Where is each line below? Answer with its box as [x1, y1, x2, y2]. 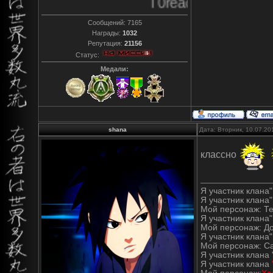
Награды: [92, 29, 122, 37]
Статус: [75, 51, 101, 58]
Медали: [101, 65, 129, 73]
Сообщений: [87, 18, 127, 26]
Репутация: [87, 39, 124, 47]
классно [200, 149, 239, 160]
